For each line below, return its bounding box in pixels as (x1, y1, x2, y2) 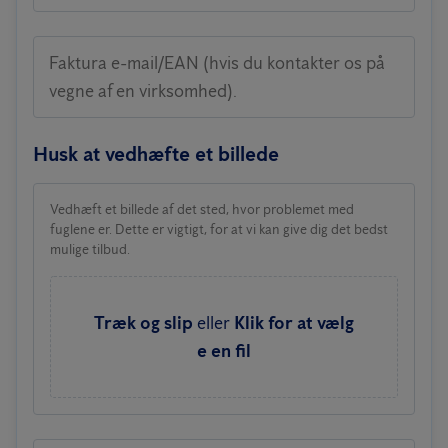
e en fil (197, 340, 251, 362)
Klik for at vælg (234, 312, 354, 334)
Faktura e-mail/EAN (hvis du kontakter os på (49, 52, 385, 74)
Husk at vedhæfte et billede (33, 142, 279, 166)
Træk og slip (94, 312, 193, 334)
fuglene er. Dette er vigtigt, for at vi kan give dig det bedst (50, 221, 388, 238)
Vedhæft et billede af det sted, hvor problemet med (50, 201, 354, 218)
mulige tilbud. (50, 241, 130, 258)
